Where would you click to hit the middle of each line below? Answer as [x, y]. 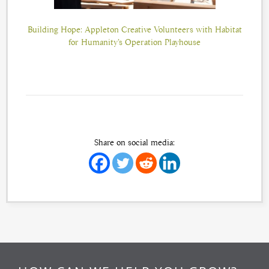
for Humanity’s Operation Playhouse [134, 42]
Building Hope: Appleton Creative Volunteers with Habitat [134, 29]
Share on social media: [134, 142]
